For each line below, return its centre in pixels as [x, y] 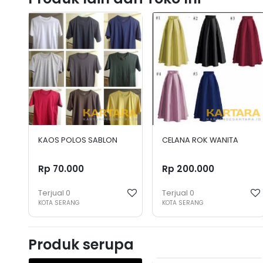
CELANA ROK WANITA [200, 140]
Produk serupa [81, 244]
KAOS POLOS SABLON [78, 140]
